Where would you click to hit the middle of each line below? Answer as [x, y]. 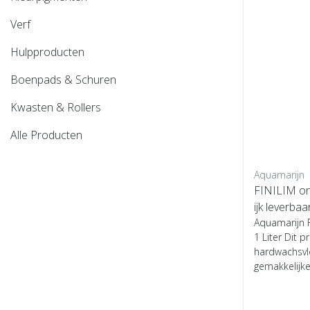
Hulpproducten [47, 52]
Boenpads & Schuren [63, 79]
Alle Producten [46, 135]
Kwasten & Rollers [56, 107]
